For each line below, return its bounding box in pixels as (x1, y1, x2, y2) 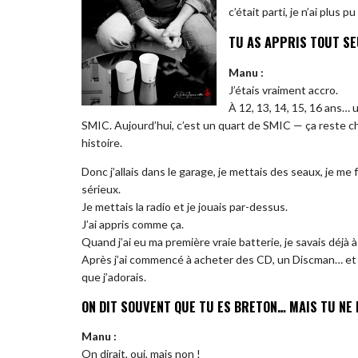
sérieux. (82, 181, 121, 196)
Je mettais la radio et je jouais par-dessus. (82, 199, 288, 213)
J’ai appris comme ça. (82, 217, 184, 231)
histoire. (82, 135, 122, 149)
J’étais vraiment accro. (229, 82, 338, 97)
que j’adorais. (82, 269, 146, 284)
